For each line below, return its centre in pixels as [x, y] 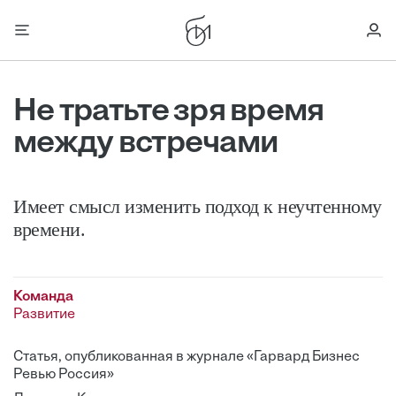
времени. [49, 229]
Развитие [44, 315]
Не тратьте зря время [169, 112]
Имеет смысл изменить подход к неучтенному [198, 206]
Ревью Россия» [64, 375]
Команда [43, 297]
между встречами [146, 144]
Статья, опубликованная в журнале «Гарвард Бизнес [187, 357]
